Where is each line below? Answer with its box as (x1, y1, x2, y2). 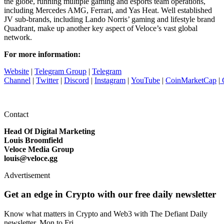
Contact (4, 109, 28, 118)
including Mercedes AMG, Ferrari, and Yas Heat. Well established (4, 5, 212, 14)
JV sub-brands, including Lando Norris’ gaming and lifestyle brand (4, 14, 215, 23)
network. (4, 32, 32, 41)
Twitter (36, 75, 58, 84)
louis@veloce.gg (4, 153, 57, 162)
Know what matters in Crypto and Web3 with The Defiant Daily (4, 209, 207, 218)
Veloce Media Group (4, 144, 74, 153)
